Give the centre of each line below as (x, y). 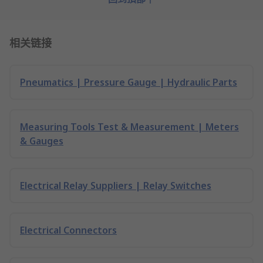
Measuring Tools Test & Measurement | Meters (129, 127)
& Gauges (42, 141)
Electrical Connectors (68, 230)
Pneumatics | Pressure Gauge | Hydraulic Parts (129, 82)
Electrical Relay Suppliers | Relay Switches (116, 186)
